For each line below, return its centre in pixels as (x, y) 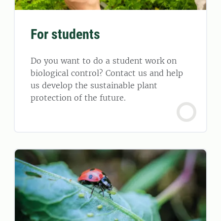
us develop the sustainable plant (94, 85)
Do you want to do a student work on (104, 60)
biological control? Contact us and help (107, 73)
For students (65, 34)
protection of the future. (78, 97)
